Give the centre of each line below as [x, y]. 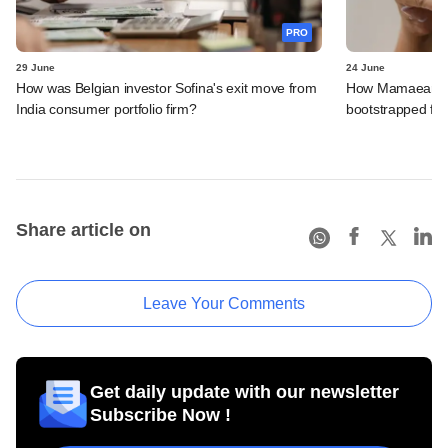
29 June [35, 67]
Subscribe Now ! [160, 414]
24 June [365, 67]
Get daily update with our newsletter [244, 391]
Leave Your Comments [224, 303]
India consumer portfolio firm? [106, 108]
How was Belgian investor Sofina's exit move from [166, 87]
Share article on [83, 229]
